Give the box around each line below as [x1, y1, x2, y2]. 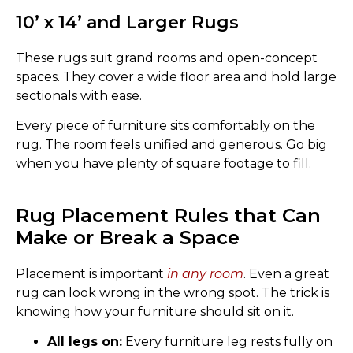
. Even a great [243, 266, 329, 281]
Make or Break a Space [16, 225, 240, 249]
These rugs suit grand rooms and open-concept [16, 50, 318, 65]
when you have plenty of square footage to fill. [16, 155, 311, 171]
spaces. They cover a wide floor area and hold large [16, 69, 336, 84]
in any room [167, 266, 243, 281]
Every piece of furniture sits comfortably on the [16, 117, 315, 133]
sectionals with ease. [16, 87, 142, 103]
